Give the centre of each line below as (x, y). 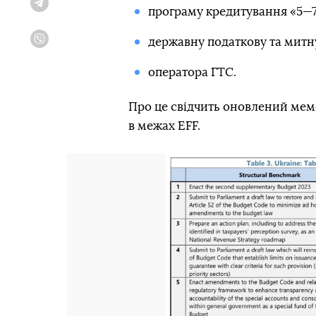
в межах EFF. (164, 126)
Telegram (65, 8)
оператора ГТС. (192, 72)
